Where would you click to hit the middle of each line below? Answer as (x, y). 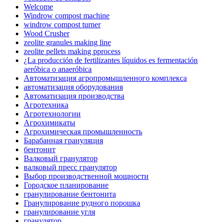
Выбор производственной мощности (86, 176)
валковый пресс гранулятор (70, 167)
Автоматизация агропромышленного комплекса (105, 78)
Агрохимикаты (50, 122)
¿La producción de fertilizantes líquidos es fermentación (111, 60)
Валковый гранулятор (61, 158)
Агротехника (46, 105)
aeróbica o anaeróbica (58, 69)
